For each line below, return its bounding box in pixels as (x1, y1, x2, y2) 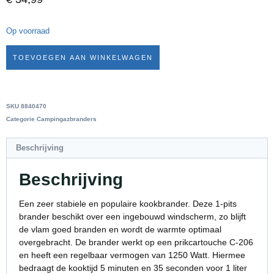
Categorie (6, 115, 35, 122)
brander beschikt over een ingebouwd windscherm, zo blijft (19, 211, 246, 221)
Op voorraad (6, 26, 50, 35)
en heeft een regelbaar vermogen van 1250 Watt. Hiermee (19, 250, 245, 260)
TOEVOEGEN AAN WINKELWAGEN (13, 53, 153, 61)
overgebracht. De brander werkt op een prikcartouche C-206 (19, 237, 253, 247)
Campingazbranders (37, 115, 97, 122)
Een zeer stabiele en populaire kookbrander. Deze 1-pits (19, 198, 237, 209)
